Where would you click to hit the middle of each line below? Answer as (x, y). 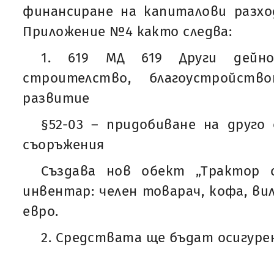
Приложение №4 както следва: (128, 31)
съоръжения (64, 145)
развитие (56, 98)
